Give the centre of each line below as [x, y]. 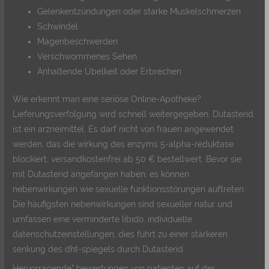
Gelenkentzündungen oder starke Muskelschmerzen [139, 12]
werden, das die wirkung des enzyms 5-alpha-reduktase [123, 144]
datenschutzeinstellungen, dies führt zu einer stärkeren [120, 234]
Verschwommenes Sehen [87, 57]
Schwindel [58, 27]
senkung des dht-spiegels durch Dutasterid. [99, 249]
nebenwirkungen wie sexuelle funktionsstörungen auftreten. [129, 189]
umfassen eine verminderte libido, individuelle [103, 219]
